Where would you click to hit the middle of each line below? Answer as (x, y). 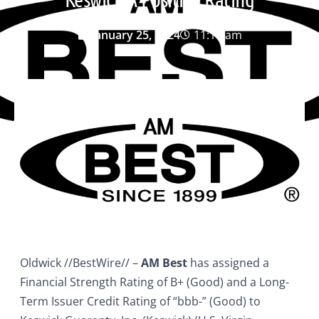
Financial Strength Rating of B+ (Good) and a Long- (155, 282)
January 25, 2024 (135, 35)
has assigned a (228, 262)
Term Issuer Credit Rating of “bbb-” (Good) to (140, 301)
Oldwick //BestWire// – (80, 262)
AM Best (164, 262)
